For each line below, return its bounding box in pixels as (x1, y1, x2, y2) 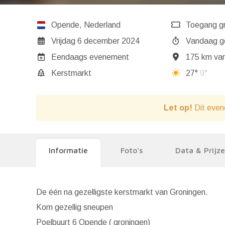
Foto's (121, 146, 143, 155)
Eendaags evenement (51, 53, 129, 61)
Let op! (164, 103, 192, 112)
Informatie (49, 146, 88, 155)
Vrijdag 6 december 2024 (51, 37, 140, 45)
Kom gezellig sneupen (36, 203, 113, 211)
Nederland (84, 21, 121, 29)
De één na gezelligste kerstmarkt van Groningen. (36, 188, 208, 196)
